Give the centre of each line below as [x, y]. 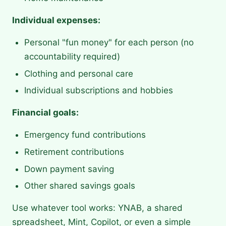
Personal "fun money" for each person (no [109, 43]
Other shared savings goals [80, 186]
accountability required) [72, 57]
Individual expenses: [56, 20]
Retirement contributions [74, 152]
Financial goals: [45, 113]
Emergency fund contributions [85, 135]
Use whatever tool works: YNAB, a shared [97, 208]
